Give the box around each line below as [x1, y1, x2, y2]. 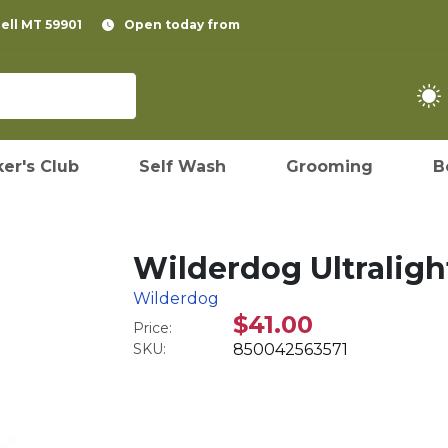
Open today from [124, 17, 240, 32]
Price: [133, 319, 173, 337]
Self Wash [139, 157, 226, 176]
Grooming [286, 157, 373, 176]
